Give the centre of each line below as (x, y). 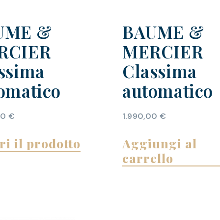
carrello (148, 158)
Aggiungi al (160, 143)
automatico (168, 91)
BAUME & (163, 32)
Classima (160, 71)
